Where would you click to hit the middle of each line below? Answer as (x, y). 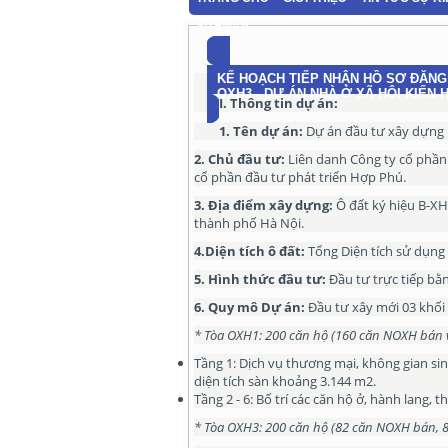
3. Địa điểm (230, 205)
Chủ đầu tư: (246, 159)
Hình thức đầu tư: (268, 279)
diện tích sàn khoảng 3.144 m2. (285, 381)
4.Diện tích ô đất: (249, 251)
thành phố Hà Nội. (249, 223)
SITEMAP (222, 26)
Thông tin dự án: (284, 103)
